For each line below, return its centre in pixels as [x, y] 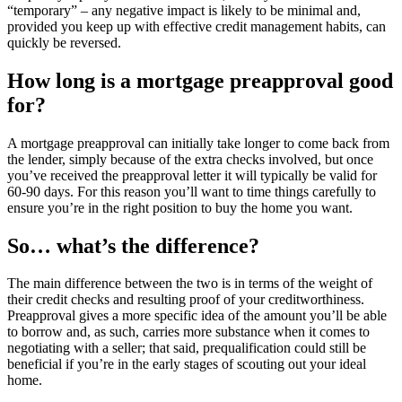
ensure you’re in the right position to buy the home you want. [182, 207]
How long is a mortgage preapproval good [200, 80]
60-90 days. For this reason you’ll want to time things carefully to [192, 191]
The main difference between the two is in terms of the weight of [190, 284]
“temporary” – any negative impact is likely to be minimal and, [184, 10]
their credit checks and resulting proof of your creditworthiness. [186, 300]
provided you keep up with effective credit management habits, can [197, 26]
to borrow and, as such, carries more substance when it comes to [188, 332]
